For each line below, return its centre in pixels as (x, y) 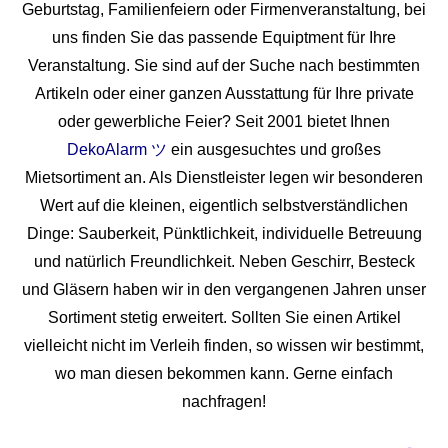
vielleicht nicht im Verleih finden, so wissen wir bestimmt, (224, 346)
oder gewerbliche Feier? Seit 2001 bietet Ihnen (224, 122)
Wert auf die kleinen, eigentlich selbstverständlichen (224, 206)
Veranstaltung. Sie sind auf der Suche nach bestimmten (224, 66)
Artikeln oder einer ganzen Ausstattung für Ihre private (224, 94)
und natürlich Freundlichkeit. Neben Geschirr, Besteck (224, 262)
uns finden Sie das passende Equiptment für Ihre (224, 38)
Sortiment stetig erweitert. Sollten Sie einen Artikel (224, 318)
